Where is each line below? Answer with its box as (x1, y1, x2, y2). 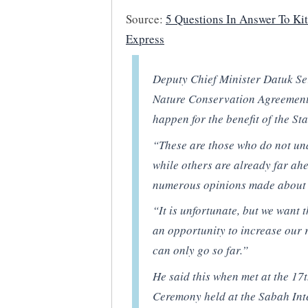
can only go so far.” (153, 242, 249, 258)
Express (126, 31, 164, 47)
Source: (126, 11, 163, 27)
